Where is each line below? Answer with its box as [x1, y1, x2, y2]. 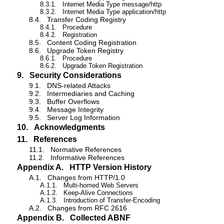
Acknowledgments [34, 123, 105, 132]
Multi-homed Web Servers [63, 181, 138, 189]
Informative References [50, 153, 124, 162]
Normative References [50, 145, 121, 154]
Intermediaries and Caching [47, 89, 134, 98]
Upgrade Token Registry [47, 46, 123, 55]
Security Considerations [29, 71, 121, 80]
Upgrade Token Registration [62, 62, 142, 70]
